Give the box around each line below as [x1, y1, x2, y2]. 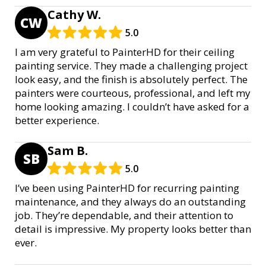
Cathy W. [47, 6, 101, 23]
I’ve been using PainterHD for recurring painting [15, 180, 239, 195]
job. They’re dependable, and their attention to [15, 208, 233, 222]
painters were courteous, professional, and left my [15, 85, 251, 100]
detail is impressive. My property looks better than [15, 221, 251, 236]
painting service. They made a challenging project [15, 58, 248, 72]
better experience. [15, 113, 99, 127]
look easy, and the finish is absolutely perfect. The [15, 72, 248, 86]
